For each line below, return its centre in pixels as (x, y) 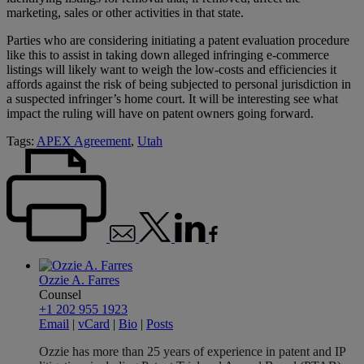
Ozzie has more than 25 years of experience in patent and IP (192, 351)
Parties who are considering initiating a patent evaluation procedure (178, 40)
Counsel (60, 294)
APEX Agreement (84, 141)
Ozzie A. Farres (79, 279)
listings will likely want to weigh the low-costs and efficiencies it (171, 69)
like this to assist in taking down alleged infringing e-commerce (168, 54)
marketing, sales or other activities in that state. (125, 12)
